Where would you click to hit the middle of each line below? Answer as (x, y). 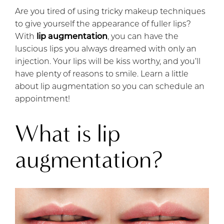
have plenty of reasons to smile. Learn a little (102, 74)
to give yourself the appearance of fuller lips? (103, 24)
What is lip (68, 133)
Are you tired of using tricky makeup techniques (110, 12)
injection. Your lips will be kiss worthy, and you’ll (108, 62)
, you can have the (143, 37)
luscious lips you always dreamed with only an (106, 49)
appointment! (42, 99)
